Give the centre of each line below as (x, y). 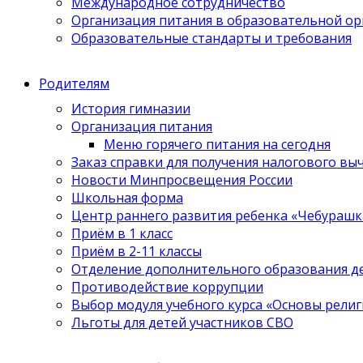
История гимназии (131, 108)
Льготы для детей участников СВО (182, 322)
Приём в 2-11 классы (137, 251)
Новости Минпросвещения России (182, 179)
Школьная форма (127, 197)
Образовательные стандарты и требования (211, 38)
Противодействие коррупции (167, 286)
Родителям (74, 83)
